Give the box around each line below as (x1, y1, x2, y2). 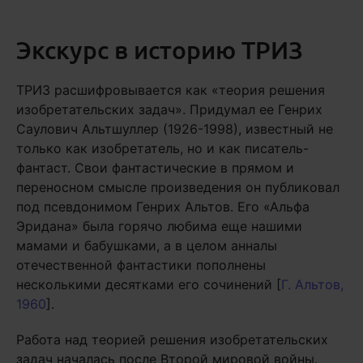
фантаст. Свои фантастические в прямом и (16, 160, 294, 176)
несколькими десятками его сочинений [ (16, 276, 281, 293)
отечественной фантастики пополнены (16, 257, 266, 273)
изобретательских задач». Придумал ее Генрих (16, 101, 322, 117)
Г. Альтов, (281, 276, 344, 293)
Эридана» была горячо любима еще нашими (16, 218, 302, 234)
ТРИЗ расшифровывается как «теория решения (16, 82, 325, 98)
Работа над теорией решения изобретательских (16, 331, 328, 348)
